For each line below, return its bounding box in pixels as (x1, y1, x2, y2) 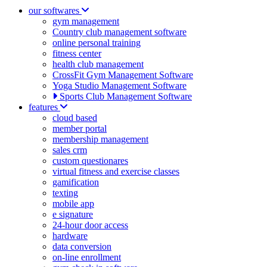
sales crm (52, 145, 87, 155)
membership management (52, 134, 148, 144)
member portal (52, 123, 107, 133)
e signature (52, 209, 93, 219)
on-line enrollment (52, 252, 121, 262)
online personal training (52, 38, 141, 48)
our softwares (29, 5, 79, 15)
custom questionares (52, 156, 128, 166)
